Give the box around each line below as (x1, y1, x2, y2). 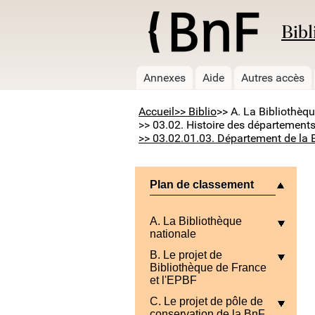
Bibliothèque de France (150, 262, 266, 274)
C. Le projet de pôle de (150, 295, 263, 308)
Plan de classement (150, 179, 254, 191)
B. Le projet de (150, 249, 222, 262)
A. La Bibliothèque (150, 215, 242, 228)
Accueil (139, 105, 174, 119)
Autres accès (241, 71, 304, 85)
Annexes (143, 71, 186, 85)
